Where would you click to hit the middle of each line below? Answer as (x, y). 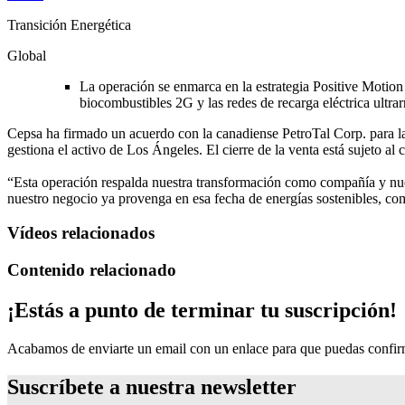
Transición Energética (69, 24)
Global (27, 55)
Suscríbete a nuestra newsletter (152, 386)
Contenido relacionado (92, 270)
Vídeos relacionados (81, 233)
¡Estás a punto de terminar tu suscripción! (202, 310)
